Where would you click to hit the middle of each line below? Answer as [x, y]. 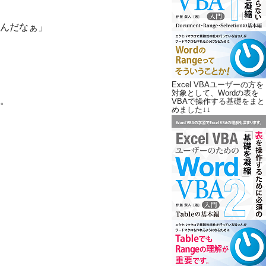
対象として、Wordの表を [215, 93]
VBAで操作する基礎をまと [218, 102]
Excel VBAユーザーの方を [218, 85]
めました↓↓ [191, 110]
